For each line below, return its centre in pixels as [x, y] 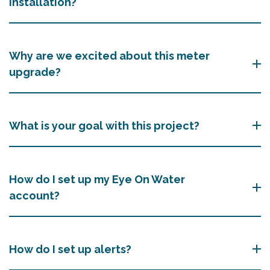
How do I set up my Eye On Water [97, 179]
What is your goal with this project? [104, 125]
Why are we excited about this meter [109, 55]
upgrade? [35, 72]
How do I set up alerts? [70, 249]
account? [34, 195]
